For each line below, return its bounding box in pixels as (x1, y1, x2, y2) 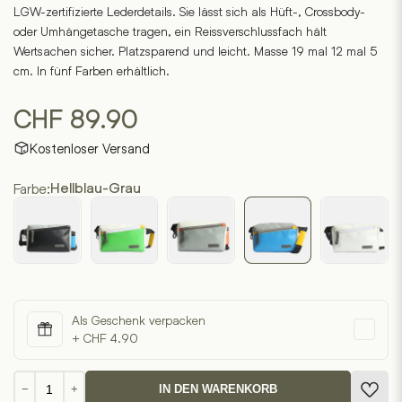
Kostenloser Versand (30, 139, 150, 156)
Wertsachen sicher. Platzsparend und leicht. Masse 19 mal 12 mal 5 (13, 42, 377, 58)
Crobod (35, 371, 74, 387)
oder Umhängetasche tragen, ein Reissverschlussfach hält (13, 22, 327, 39)
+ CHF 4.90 (72, 329, 138, 345)
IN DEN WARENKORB (159, 382, 277, 397)
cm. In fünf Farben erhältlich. (13, 62, 170, 78)
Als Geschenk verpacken (72, 311, 205, 328)
